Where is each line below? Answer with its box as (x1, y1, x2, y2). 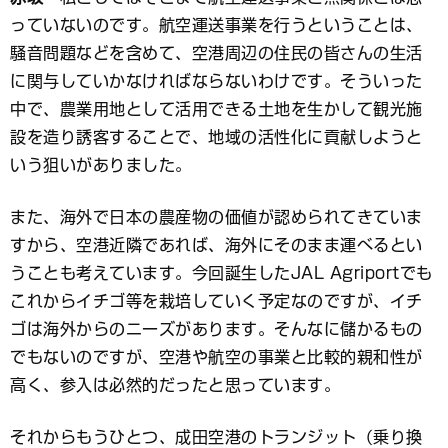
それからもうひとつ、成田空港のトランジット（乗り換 (10, 429, 423, 446)
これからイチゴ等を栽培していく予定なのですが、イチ (10, 293, 423, 310)
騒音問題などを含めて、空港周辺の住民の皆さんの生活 (10, 45, 423, 62)
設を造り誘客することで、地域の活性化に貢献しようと (10, 129, 423, 146)
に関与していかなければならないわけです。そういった (10, 73, 423, 90)
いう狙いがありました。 (10, 157, 192, 174)
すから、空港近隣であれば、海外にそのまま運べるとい (10, 237, 423, 254)
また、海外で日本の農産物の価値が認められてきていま (10, 209, 423, 226)
